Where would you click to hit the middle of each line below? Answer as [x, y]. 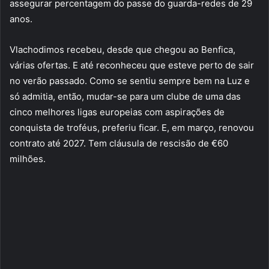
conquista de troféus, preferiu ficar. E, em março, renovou [132, 128]
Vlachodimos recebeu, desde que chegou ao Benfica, [122, 50]
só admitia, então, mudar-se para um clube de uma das [125, 97]
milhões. [28, 159]
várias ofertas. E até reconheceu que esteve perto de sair [132, 65]
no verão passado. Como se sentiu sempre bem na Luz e [130, 81]
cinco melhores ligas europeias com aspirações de [117, 112]
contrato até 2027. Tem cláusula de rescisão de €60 [119, 144]
